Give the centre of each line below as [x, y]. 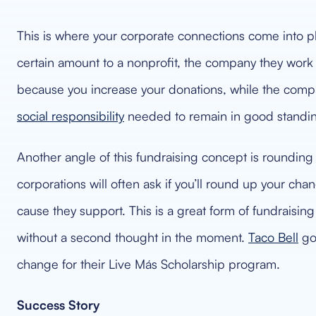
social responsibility [71, 116]
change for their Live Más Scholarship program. [148, 264]
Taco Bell [273, 237]
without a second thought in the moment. [133, 237]
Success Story [59, 305]
